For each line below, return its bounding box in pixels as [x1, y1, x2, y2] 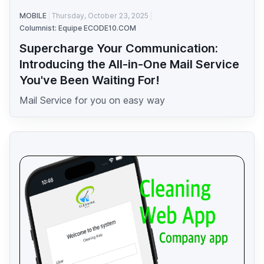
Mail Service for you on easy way [19, 94, 165, 107]
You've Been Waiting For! [19, 73, 160, 88]
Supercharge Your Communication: [19, 41, 218, 56]
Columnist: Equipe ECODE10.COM [19, 24, 136, 33]
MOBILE [19, 11, 47, 21]
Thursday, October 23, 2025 [52, 11, 148, 21]
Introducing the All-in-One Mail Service [19, 57, 239, 72]
